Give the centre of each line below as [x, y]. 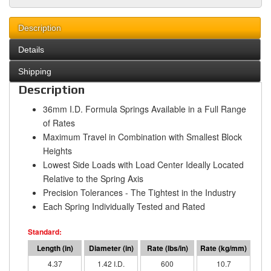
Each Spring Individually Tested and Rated [124, 207]
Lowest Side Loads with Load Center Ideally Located [143, 165]
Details [31, 50]
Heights [57, 151]
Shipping [35, 72]
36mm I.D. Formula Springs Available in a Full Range [145, 109]
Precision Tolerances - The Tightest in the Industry [139, 193]
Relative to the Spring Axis [93, 179]
